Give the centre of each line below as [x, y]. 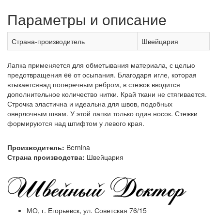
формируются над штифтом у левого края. [76, 123]
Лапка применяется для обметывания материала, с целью [101, 65]
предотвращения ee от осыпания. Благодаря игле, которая [102, 74]
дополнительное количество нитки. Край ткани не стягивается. [107, 94]
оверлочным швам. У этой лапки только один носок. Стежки [102, 113]
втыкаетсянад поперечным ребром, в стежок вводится [94, 84]
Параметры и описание [87, 19]
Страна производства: [46, 157]
